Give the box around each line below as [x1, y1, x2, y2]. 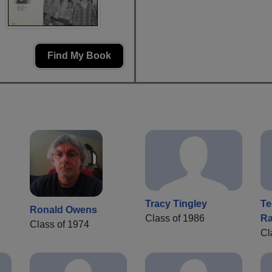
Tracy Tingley [145, 199, 207, 209]
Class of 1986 [145, 213, 205, 224]
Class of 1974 [30, 219, 89, 229]
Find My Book [47, 50, 111, 61]
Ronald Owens [30, 204, 97, 215]
